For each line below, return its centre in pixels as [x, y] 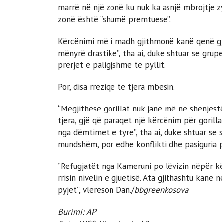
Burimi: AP [77, 211]
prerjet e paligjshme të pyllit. [112, 65]
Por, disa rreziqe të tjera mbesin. [116, 86]
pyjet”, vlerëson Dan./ [96, 190]
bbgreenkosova [161, 190]
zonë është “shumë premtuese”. [114, 19]
